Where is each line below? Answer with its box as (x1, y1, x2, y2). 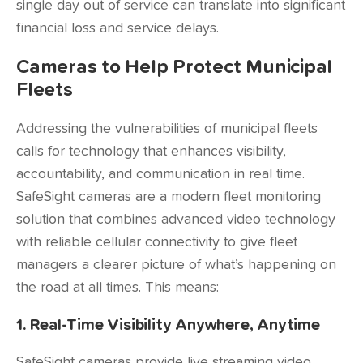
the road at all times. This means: (16, 280, 219, 295)
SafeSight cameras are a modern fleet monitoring (16, 190, 321, 204)
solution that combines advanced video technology (16, 212, 335, 227)
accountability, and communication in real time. (16, 167, 305, 181)
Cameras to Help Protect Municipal (16, 58, 333, 77)
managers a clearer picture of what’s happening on (16, 258, 336, 272)
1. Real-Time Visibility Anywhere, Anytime (16, 317, 320, 333)
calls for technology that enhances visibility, (16, 144, 286, 159)
